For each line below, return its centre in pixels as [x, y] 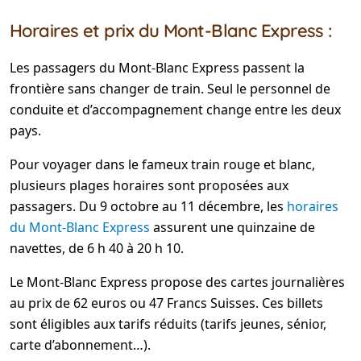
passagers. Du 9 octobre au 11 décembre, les [148, 206]
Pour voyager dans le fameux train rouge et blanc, [162, 164]
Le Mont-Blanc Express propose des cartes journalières [177, 282]
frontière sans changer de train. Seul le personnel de [170, 89]
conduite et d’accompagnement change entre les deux [175, 110]
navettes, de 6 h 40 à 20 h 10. [97, 248]
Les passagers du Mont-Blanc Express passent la [157, 68]
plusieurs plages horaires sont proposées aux [149, 185]
